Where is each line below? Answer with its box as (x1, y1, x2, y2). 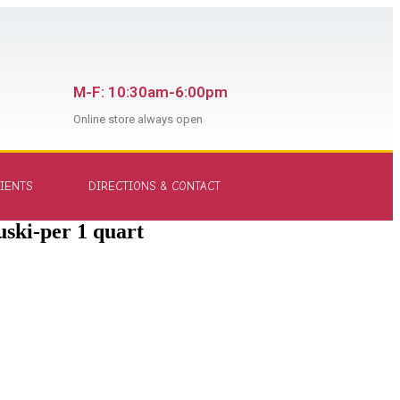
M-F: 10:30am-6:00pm (73, 83, 229, 101)
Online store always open (73, 112, 204, 126)
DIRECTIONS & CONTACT (87, 179, 221, 193)
